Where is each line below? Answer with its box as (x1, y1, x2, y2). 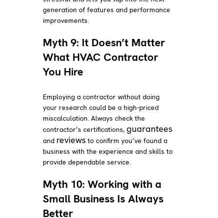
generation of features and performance (43, 5, 171, 14)
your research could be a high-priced (43, 103, 159, 112)
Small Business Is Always (43, 191, 164, 206)
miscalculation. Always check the (43, 113, 145, 123)
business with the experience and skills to (43, 146, 173, 156)
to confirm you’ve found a (86, 136, 168, 145)
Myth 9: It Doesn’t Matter (43, 35, 165, 50)
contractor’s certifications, (43, 125, 127, 134)
